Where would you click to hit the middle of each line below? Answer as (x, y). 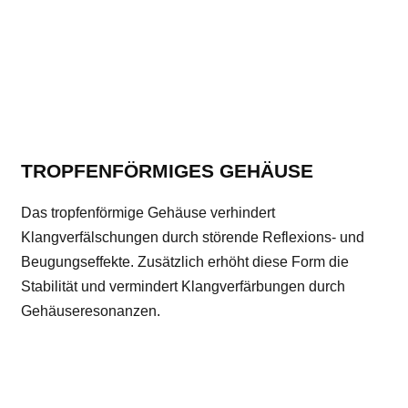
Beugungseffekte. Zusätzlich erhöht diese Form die (185, 262)
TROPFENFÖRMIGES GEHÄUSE (167, 171)
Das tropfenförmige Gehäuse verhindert (148, 213)
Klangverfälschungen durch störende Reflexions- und (193, 237)
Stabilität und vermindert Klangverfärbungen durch (183, 286)
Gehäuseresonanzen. (91, 311)
